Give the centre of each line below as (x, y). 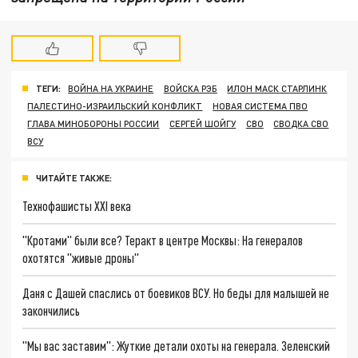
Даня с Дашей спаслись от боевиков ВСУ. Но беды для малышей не (176, 293)
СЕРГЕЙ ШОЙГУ (203, 123)
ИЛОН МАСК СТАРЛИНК (277, 88)
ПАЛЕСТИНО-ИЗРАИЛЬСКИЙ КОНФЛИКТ (115, 105)
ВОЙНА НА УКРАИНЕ (111, 88)
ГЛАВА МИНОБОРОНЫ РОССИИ (93, 123)
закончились (52, 311)
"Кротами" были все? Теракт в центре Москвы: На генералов (163, 241)
